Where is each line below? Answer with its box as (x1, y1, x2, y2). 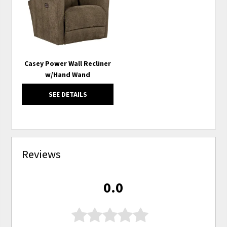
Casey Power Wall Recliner (24, 59, 111, 68)
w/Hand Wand (45, 70, 91, 80)
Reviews (22, 147, 61, 162)
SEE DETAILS (48, 90, 87, 99)
